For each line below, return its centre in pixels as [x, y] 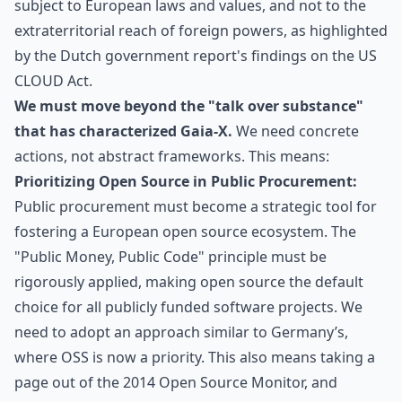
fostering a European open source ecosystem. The [185, 232]
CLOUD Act [52, 81]
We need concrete [296, 131]
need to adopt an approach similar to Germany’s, [181, 332]
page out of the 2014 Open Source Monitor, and [176, 382]
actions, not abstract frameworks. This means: [172, 156]
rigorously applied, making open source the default [189, 282]
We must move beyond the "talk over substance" [189, 106]
